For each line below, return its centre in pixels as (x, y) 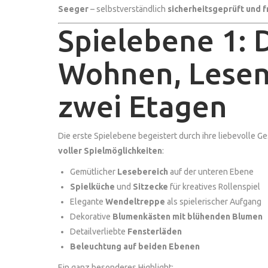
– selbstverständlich (128, 9)
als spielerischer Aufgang (213, 201)
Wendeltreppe (135, 201)
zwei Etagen (143, 106)
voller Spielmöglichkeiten (110, 150)
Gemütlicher (94, 171)
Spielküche (92, 186)
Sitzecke (150, 186)
